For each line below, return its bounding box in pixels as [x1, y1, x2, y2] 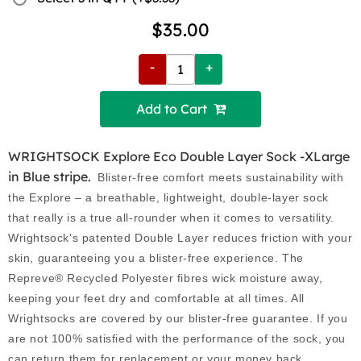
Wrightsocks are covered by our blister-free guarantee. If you [8, 311, 348, 325]
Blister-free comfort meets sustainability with [98, 170, 344, 184]
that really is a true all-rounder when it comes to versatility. [8, 210, 334, 224]
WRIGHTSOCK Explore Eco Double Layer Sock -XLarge [8, 147, 350, 164]
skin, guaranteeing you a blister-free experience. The [8, 251, 304, 264]
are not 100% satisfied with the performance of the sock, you [8, 331, 346, 345]
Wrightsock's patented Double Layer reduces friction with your [8, 230, 353, 244]
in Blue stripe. [8, 168, 98, 185]
